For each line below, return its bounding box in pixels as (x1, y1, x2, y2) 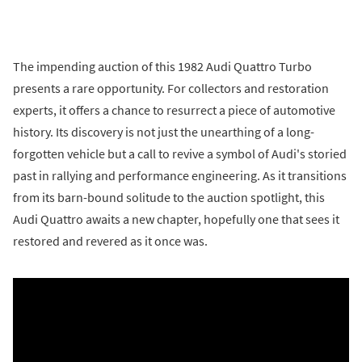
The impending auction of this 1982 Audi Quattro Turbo (13, 58, 312, 75)
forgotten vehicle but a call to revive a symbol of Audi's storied (13, 145, 347, 162)
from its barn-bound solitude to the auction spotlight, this (13, 189, 325, 206)
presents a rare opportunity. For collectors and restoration (13, 80, 329, 97)
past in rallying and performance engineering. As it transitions (13, 167, 347, 184)
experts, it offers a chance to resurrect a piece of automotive (13, 102, 335, 119)
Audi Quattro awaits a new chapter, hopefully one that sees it (13, 211, 339, 228)
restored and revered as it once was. (13, 233, 208, 250)
